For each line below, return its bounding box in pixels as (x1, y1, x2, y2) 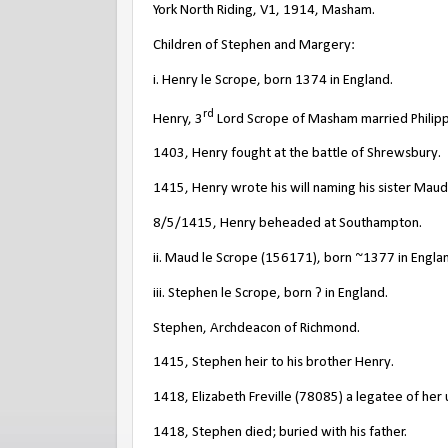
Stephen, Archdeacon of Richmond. (153, 320, 360, 336)
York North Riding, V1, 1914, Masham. (153, 2, 375, 18)
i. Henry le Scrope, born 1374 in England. (153, 72, 393, 88)
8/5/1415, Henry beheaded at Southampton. (153, 215, 422, 231)
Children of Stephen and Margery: (153, 37, 355, 53)
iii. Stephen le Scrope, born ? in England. (153, 285, 388, 301)
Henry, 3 (153, 111, 203, 127)
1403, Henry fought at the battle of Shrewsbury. (153, 146, 441, 162)
